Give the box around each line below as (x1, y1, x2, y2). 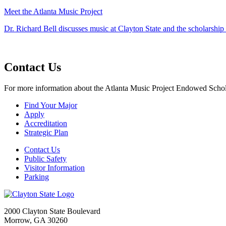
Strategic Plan (24, 128, 68, 137)
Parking (24, 173, 49, 182)
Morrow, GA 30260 (4, 216, 68, 225)
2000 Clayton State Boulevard (4, 207, 100, 216)
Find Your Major (24, 101, 77, 110)
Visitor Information (24, 163, 85, 173)
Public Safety (24, 154, 67, 163)
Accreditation (24, 119, 67, 128)
